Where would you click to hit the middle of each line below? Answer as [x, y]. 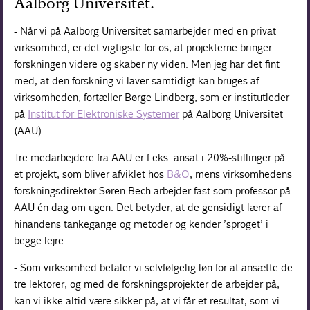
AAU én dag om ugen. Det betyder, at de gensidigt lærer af [148, 207]
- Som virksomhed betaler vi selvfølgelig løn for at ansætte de [154, 267]
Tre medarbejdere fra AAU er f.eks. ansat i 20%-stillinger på [150, 157]
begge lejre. [42, 240]
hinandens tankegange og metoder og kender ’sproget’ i [142, 224]
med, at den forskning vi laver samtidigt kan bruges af [137, 80]
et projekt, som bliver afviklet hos [91, 174]
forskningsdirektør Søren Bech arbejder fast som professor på [153, 190]
